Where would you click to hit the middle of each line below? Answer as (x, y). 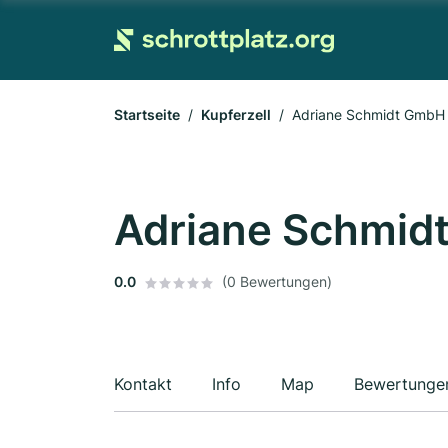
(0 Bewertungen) (277, 281)
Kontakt (143, 384)
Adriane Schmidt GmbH (368, 114)
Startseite (147, 114)
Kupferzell (236, 114)
